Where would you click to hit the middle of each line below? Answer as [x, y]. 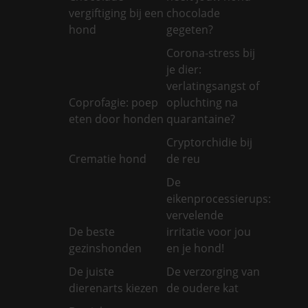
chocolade [194, 13]
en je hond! [197, 248]
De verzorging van [213, 271]
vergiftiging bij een [116, 13]
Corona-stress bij [211, 53]
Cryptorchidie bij [210, 142]
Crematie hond [108, 158]
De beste [92, 231]
